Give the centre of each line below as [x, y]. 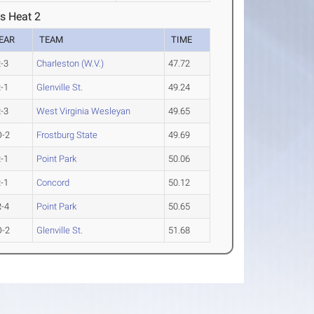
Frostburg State [67, 135]
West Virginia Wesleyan [84, 111]
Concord [53, 183]
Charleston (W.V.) [70, 63]
